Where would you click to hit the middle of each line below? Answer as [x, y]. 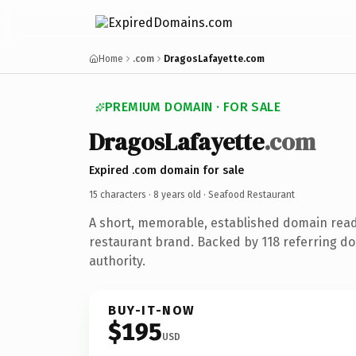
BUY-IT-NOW [152, 310]
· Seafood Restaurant [248, 194]
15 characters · [121, 194]
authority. [117, 261]
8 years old [177, 194]
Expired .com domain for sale [166, 170]
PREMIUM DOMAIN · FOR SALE [193, 107]
